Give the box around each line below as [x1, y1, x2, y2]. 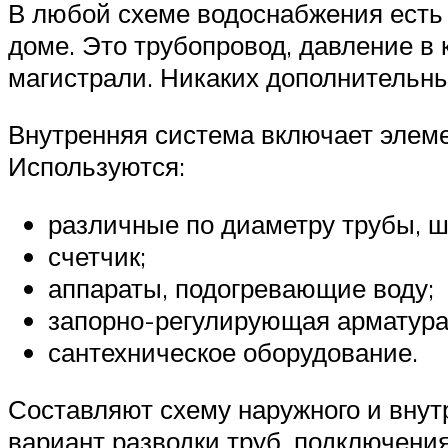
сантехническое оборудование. [48, 335, 418, 368]
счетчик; [48, 239, 146, 272]
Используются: [8, 150, 185, 183]
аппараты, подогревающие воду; [48, 271, 434, 304]
